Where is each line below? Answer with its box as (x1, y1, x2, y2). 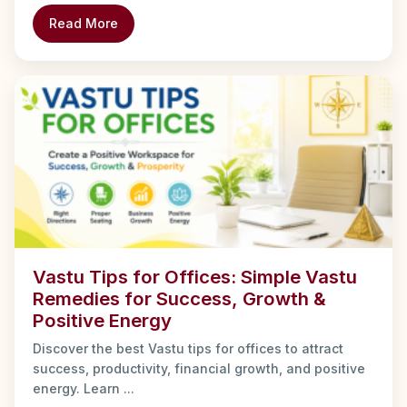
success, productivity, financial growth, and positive (33, 360, 365, 376)
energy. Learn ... (33, 380, 134, 396)
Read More (49, 15, 118, 31)
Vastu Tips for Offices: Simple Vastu (33, 264, 357, 288)
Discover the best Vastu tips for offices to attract (33, 340, 343, 356)
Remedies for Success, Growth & (33, 286, 326, 310)
